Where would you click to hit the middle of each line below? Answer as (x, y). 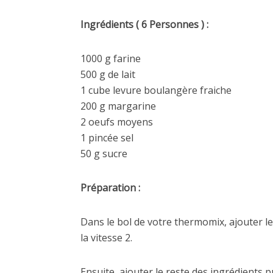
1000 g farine (111, 58)
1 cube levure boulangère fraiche (156, 90)
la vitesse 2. (106, 238)
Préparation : (112, 188)
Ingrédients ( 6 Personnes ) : (146, 24)
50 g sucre (104, 154)
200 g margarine (118, 106)
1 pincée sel (107, 138)
